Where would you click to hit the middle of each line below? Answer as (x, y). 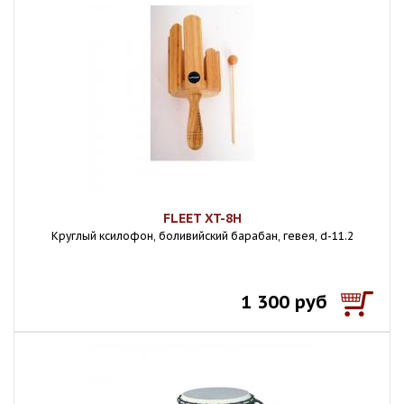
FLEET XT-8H (202, 218)
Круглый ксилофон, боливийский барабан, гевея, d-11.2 (202, 236)
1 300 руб (284, 302)
